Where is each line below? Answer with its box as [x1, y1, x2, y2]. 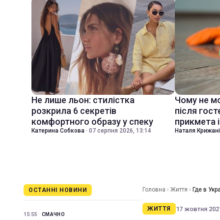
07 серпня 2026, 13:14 [89, 127, 151, 135]
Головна [142, 186, 165, 193]
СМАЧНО [42, 212, 65, 218]
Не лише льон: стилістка [31, 95, 135, 106]
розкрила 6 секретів [31, 106, 116, 116]
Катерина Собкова [31, 127, 84, 135]
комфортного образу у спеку [31, 116, 153, 127]
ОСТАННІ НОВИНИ [28, 187, 87, 194]
